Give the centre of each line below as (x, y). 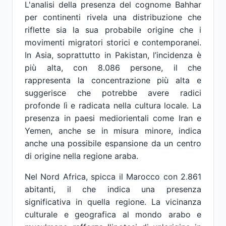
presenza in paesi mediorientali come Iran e (113, 118)
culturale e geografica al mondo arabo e (113, 214)
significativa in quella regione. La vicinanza (113, 202)
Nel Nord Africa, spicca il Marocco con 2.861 (113, 177)
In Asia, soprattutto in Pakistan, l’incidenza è (113, 55)
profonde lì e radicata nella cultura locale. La (113, 105)
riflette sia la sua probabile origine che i (113, 30)
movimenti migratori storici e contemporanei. (113, 42)
